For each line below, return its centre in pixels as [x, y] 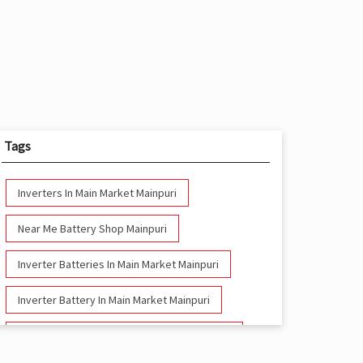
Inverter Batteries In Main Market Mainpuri [118, 265]
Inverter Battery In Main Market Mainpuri [113, 300]
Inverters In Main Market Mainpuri [97, 193]
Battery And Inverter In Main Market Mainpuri [124, 336]
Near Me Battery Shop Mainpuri [92, 229]
